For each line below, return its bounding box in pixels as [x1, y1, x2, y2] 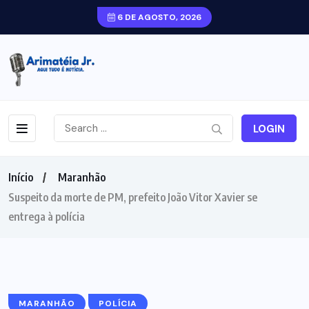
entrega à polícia [8, 209, 85, 223]
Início [8, 170, 33, 184]
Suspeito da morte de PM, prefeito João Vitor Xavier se [8, 190, 257, 204]
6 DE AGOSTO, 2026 [115, 12, 201, 23]
